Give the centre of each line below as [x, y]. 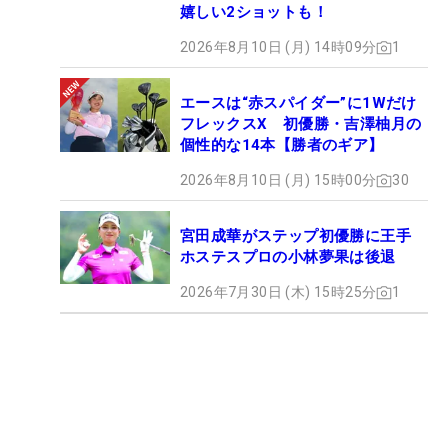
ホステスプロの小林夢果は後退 [288, 257]
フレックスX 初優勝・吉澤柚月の [301, 124]
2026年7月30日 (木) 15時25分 [278, 292]
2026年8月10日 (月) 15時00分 [278, 180]
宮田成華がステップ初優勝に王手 [303, 236]
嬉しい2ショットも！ [254, 12]
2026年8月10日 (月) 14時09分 [278, 47]
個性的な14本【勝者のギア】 [282, 145]
